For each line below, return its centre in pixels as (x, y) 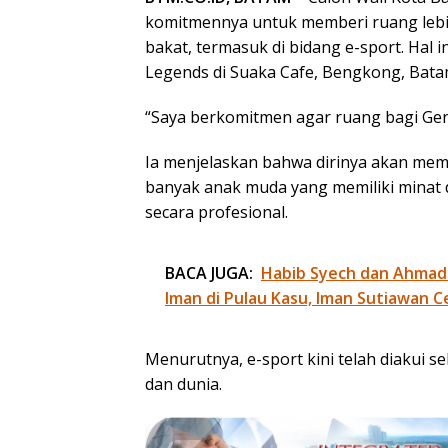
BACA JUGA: (209, 273)
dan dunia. (183, 384)
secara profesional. (216, 212)
